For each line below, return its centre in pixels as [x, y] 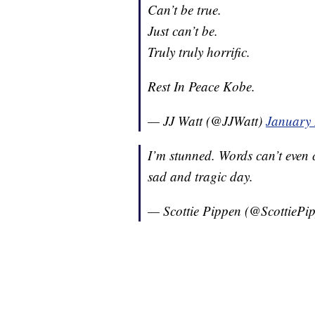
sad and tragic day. [200, 176]
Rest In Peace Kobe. [201, 86]
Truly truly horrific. [199, 52]
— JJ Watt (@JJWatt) [207, 121]
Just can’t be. [183, 31]
